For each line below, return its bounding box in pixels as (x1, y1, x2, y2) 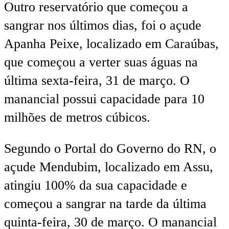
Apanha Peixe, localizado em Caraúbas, (4, 36, 219, 51)
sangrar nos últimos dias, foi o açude (4, 17, 201, 33)
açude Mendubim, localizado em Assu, (4, 159, 213, 175)
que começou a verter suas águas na (4, 54, 198, 70)
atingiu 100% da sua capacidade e (4, 178, 187, 193)
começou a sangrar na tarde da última (4, 196, 207, 212)
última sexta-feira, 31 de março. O (4, 73, 190, 88)
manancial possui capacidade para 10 (4, 91, 204, 106)
